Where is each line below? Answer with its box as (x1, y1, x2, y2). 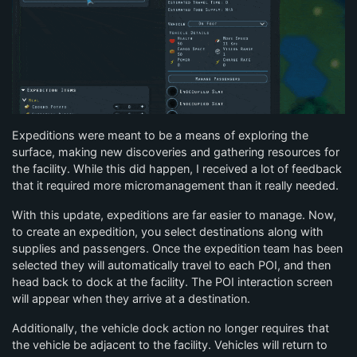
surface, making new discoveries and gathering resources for (12, 145, 339, 159)
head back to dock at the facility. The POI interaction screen (12, 275, 332, 288)
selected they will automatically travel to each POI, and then (12, 258, 331, 272)
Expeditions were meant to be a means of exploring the (12, 128, 308, 142)
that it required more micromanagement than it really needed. (12, 178, 339, 192)
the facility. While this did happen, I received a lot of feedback (12, 162, 342, 175)
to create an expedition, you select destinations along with (12, 225, 324, 238)
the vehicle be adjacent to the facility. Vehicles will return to (12, 338, 328, 351)
